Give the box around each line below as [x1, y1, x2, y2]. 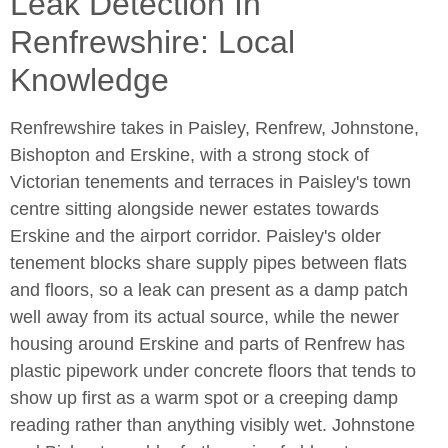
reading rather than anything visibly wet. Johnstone [10, 414, 415, 435]
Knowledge [10, 61, 169, 98]
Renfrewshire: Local [10, 23, 295, 60]
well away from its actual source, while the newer [10, 306, 399, 327]
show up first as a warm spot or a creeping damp [10, 387, 398, 408]
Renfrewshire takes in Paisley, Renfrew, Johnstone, [10, 117, 419, 138]
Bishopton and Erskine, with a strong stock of [10, 144, 369, 165]
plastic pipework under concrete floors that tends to [10, 360, 416, 381]
